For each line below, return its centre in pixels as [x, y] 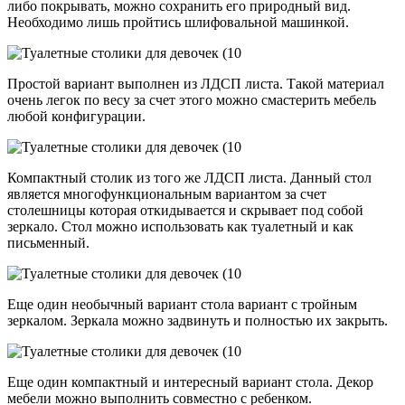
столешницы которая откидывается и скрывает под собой [185, 210]
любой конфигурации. [78, 116]
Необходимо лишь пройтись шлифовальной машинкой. [178, 22]
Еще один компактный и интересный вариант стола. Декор [190, 381]
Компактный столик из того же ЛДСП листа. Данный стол [189, 177]
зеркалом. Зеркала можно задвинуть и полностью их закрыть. [198, 320]
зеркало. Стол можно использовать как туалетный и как [180, 226]
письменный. [48, 242]
